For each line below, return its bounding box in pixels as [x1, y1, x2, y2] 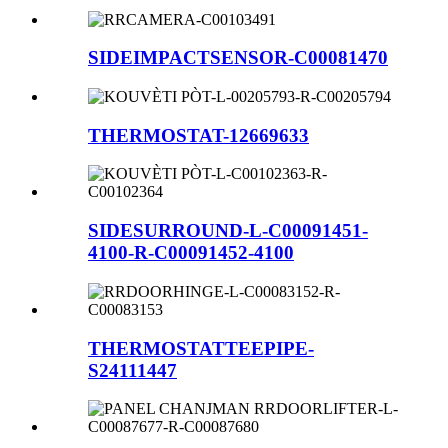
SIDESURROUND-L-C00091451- [88, 220, 368, 242]
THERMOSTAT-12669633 [88, 124, 309, 146]
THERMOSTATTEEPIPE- [88, 337, 314, 359]
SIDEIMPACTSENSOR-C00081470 [88, 47, 388, 69]
